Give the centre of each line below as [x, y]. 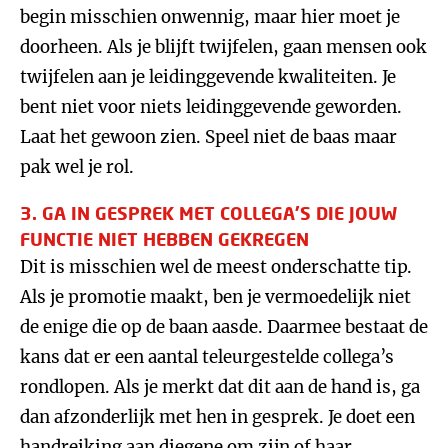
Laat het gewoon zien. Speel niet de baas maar [208, 137]
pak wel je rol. [77, 167]
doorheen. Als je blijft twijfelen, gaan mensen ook [223, 47]
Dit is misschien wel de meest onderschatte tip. [216, 267]
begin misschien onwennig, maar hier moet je [210, 17]
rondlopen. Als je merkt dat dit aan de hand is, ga [220, 387]
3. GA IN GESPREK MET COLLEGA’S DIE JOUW [208, 213]
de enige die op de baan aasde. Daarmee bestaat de [224, 327]
